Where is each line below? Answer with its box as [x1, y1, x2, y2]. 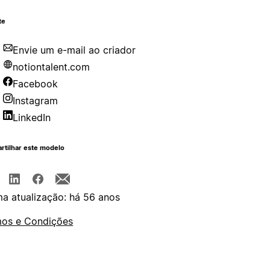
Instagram [13, 95, 58, 107]
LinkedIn [13, 111, 51, 124]
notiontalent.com [13, 61, 90, 74]
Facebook [13, 78, 58, 90]
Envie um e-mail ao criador [13, 44, 136, 57]
